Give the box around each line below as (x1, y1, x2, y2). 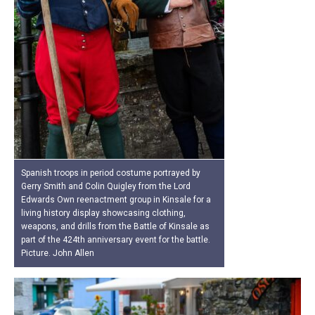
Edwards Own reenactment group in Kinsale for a (21, 194, 211, 205)
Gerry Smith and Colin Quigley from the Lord (21, 181, 191, 191)
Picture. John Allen (21, 247, 94, 258)
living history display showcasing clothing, (21, 207, 186, 218)
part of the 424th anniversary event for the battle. (21, 234, 210, 245)
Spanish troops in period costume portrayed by (21, 167, 200, 178)
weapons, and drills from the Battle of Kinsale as (21, 221, 210, 231)
